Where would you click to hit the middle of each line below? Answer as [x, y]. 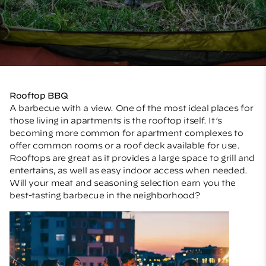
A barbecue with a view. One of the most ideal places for [132, 108]
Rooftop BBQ [39, 95]
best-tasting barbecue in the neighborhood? [105, 195]
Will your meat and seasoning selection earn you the [123, 183]
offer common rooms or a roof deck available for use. [125, 145]
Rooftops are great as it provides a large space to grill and [132, 158]
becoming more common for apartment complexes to [126, 133]
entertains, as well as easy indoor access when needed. [129, 170]
